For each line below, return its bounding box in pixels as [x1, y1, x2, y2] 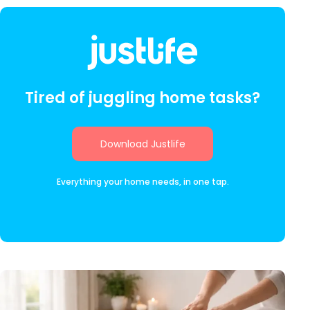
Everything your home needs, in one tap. [56, 175, 229, 188]
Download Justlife [100, 136, 185, 151]
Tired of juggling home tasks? [25, 86, 260, 109]
